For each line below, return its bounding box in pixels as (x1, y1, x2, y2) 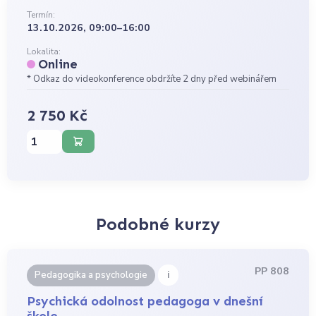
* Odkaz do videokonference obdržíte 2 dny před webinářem (27, 73, 277, 86)
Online (38, 56, 78, 73)
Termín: (27, 8, 56, 20)
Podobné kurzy (96, 214, 220, 235)
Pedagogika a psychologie (35, 268, 148, 281)
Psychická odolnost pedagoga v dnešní (27, 293, 264, 309)
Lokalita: (27, 46, 61, 58)
